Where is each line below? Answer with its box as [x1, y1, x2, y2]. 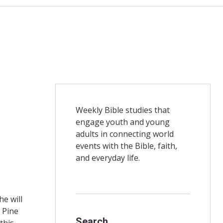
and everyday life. [75, 152, 140, 163]
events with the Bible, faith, [75, 140, 177, 151]
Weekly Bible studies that [75, 104, 170, 115]
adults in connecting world [75, 128, 174, 139]
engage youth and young [75, 116, 170, 127]
